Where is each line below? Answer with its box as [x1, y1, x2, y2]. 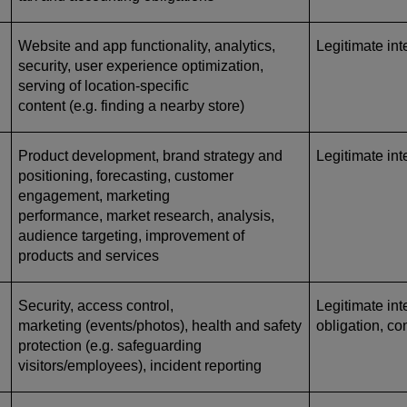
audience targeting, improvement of [18, 227, 244, 243]
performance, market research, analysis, [18, 207, 274, 223]
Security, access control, [18, 297, 174, 313]
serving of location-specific [18, 77, 189, 94]
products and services [18, 247, 159, 263]
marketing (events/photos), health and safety [18, 317, 302, 333]
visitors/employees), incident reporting [18, 357, 262, 373]
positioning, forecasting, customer [18, 167, 233, 184]
